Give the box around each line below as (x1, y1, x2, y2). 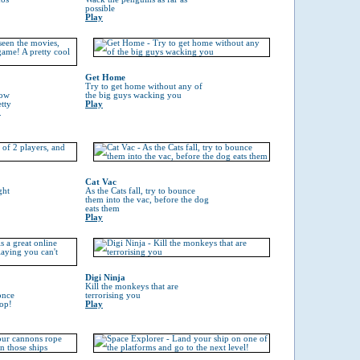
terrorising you (85, 291, 141, 300)
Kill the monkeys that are (85, 282, 178, 291)
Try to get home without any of (85, 82, 202, 91)
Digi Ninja (85, 273, 125, 282)
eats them (85, 204, 120, 213)
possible (85, 4, 115, 13)
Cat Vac (85, 178, 117, 186)
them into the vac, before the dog (85, 195, 209, 204)
